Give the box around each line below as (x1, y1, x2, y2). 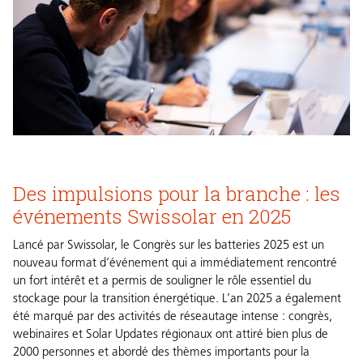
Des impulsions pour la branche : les (13, 179, 340, 207)
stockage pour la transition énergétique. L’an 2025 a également (13, 293, 341, 305)
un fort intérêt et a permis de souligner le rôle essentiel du (13, 275, 311, 288)
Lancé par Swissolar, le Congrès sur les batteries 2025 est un (13, 239, 324, 252)
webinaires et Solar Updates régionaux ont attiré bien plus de (13, 328, 328, 341)
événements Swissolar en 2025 (13, 202, 291, 229)
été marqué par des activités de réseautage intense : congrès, (13, 310, 332, 323)
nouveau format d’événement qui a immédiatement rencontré (13, 257, 337, 270)
